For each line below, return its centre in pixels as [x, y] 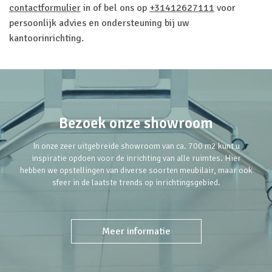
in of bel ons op [115, 8]
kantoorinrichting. [48, 38]
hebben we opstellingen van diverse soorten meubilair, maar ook [136, 170]
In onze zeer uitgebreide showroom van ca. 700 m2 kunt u [136, 146]
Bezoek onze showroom [136, 123]
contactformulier [45, 8]
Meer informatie [136, 231]
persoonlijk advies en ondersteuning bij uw [99, 23]
